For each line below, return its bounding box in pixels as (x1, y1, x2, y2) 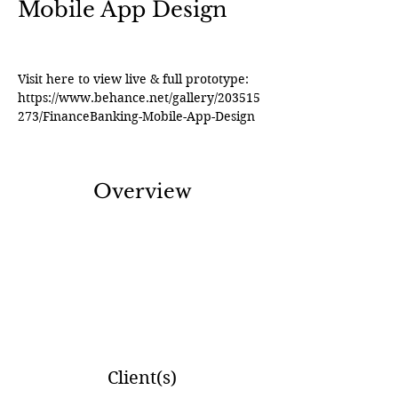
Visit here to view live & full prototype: (18, 71, 252, 87)
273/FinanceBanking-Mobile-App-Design (18, 108, 255, 124)
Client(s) (107, 368, 177, 388)
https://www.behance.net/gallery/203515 (18, 90, 260, 106)
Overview (92, 179, 192, 203)
